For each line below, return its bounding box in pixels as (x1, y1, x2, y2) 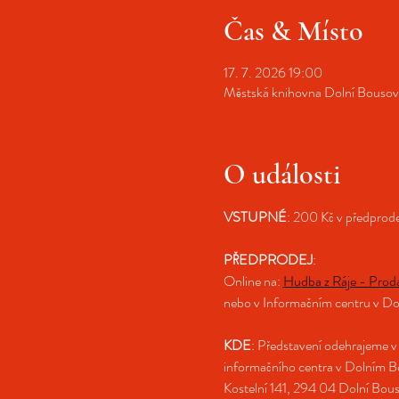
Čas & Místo (223, 12, 363, 48)
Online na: (223, 270, 283, 291)
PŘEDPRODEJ (223, 248, 313, 270)
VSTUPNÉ (223, 206, 287, 227)
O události (223, 156, 341, 191)
